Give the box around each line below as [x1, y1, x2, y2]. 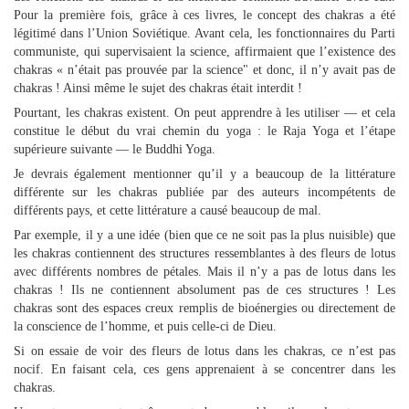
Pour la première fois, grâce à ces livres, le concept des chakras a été [14, 8, 395, 22]
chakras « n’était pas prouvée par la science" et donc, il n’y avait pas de [14, 63, 395, 77]
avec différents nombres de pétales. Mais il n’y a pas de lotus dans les [14, 265, 395, 278]
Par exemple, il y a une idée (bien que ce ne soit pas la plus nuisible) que [14, 228, 395, 242]
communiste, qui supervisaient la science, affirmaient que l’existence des [14, 45, 395, 58]
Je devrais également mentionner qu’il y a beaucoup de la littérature [14, 167, 395, 181]
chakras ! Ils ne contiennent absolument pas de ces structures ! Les [14, 283, 395, 297]
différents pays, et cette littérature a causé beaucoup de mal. [14, 204, 321, 217]
